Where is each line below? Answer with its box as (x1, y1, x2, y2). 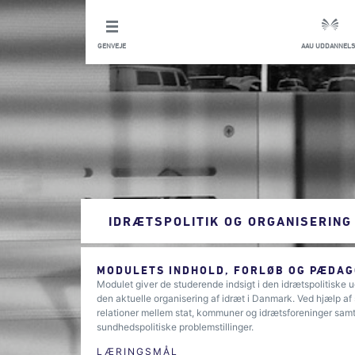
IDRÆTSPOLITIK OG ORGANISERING (109, 214, 352, 228)
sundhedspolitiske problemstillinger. (97, 321, 256, 333)
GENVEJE (97, 41, 126, 50)
